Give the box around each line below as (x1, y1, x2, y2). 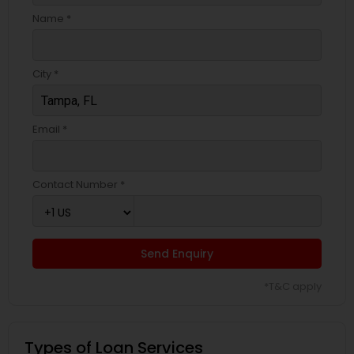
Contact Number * (32, 177, 125, 192)
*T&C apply (264, 279, 322, 294)
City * (32, 66, 58, 81)
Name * (32, 11, 71, 26)
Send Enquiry (141, 246, 213, 262)
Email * (32, 122, 67, 137)
